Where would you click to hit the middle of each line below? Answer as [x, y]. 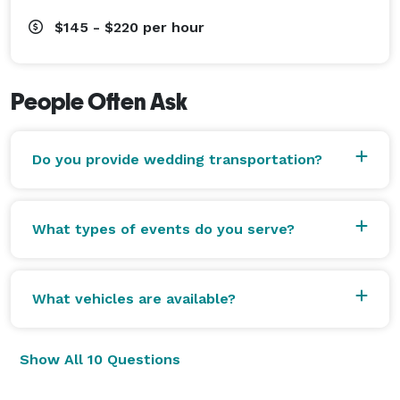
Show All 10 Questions [100, 359]
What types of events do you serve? [163, 229]
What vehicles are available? [134, 298]
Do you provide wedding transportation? [177, 159]
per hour [174, 27]
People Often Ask [99, 101]
